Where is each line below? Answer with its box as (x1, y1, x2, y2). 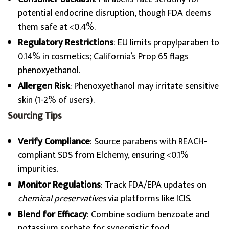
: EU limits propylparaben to (113, 35, 219, 51)
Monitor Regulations (18, 177, 101, 193)
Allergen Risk (18, 79, 70, 94)
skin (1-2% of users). (18, 93, 95, 108)
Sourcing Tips (8, 108, 62, 124)
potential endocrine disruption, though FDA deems (18, 6, 211, 21)
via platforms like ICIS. (106, 191, 191, 207)
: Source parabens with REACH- (90, 134, 207, 149)
